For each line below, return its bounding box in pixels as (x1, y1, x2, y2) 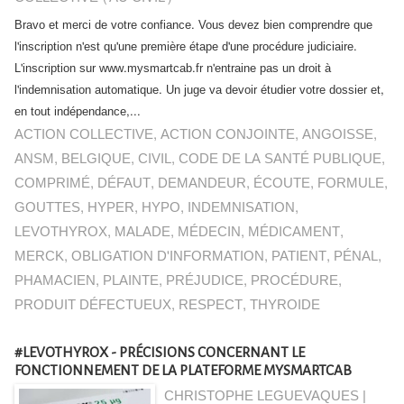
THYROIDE (250, 293, 320, 317)
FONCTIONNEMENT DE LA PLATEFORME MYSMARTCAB (14, 363, 352, 378)
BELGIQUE (61, 147, 131, 171)
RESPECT (179, 293, 243, 317)
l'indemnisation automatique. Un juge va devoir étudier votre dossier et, (14, 79, 384, 101)
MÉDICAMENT (248, 220, 340, 244)
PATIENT (271, 244, 326, 269)
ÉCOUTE (253, 171, 310, 196)
